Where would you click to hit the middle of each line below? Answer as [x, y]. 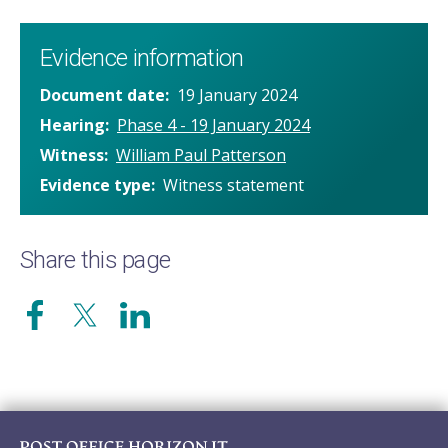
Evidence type [95, 185]
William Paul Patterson [201, 155]
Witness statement [233, 185]
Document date [102, 95]
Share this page [95, 260]
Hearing [72, 125]
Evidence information [142, 58]
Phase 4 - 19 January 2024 [213, 125]
